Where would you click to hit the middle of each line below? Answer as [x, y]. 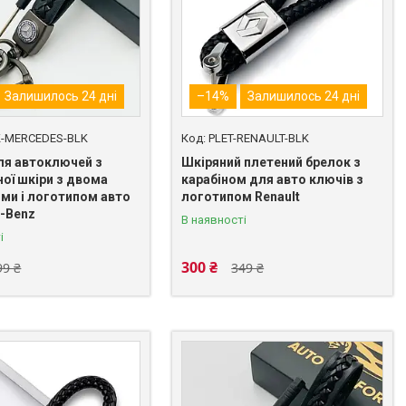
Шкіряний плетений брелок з [271, 162]
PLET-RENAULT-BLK [259, 138]
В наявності [214, 219]
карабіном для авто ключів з [273, 179]
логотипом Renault [241, 196]
